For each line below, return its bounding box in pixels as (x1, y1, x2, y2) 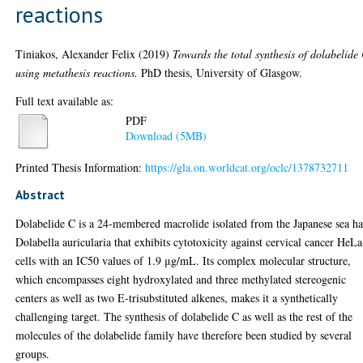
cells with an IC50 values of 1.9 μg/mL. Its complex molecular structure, (15, 252, 352, 268)
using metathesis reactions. (15, 64, 139, 80)
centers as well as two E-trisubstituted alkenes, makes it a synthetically (15, 289, 339, 305)
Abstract (15, 186, 66, 203)
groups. (15, 345, 50, 361)
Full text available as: (15, 92, 114, 109)
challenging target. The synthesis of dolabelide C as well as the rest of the (15, 308, 353, 324)
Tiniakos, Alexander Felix (15, 45, 136, 62)
